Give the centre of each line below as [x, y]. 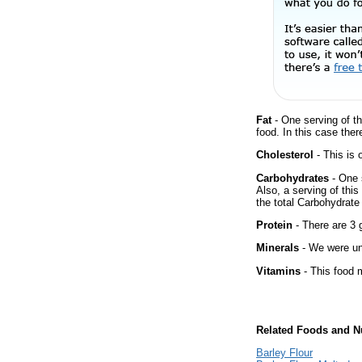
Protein [274, 225]
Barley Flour [284, 353]
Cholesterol [285, 155]
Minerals [278, 248]
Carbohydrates [293, 178]
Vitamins [278, 271]
